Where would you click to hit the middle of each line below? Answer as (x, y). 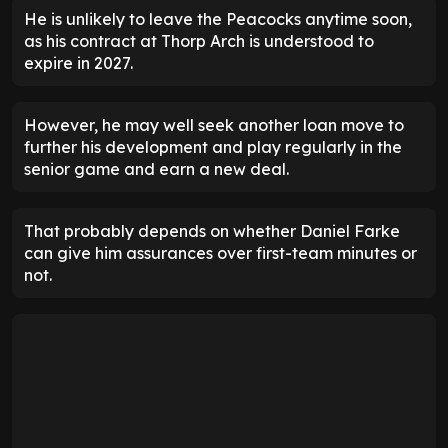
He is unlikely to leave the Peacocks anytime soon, (218, 19)
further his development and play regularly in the (213, 147)
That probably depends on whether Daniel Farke (212, 231)
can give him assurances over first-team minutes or (220, 253)
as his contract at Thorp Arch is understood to (199, 41)
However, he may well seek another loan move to (214, 125)
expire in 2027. (78, 63)
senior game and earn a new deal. (156, 169)
